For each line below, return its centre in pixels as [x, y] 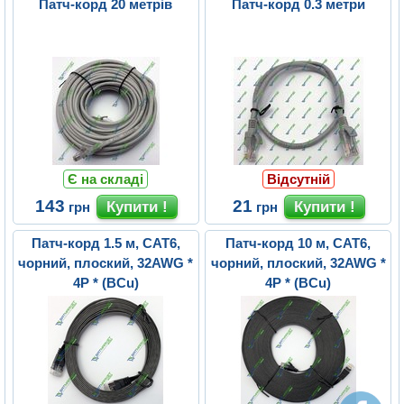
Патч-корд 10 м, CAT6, [298, 243]
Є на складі [106, 179]
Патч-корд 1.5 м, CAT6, [106, 243]
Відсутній [298, 179]
